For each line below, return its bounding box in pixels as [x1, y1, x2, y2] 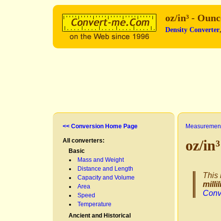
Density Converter [165, 26, 220, 34]
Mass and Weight [77, 156, 124, 163]
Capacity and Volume [77, 174, 135, 181]
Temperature [77, 201, 111, 208]
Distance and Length [77, 165, 133, 172]
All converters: [63, 137, 105, 144]
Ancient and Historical [69, 212, 131, 219]
